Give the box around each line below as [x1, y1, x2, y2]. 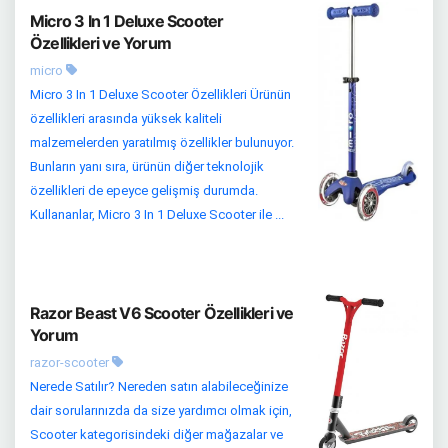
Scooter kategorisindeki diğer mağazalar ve [30, 426, 283, 442]
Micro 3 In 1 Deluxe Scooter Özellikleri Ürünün [30, 86, 291, 102]
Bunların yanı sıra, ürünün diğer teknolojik [30, 158, 264, 174]
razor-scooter [30, 354, 112, 370]
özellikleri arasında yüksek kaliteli [30, 110, 222, 126]
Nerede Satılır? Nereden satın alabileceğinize [30, 378, 288, 394]
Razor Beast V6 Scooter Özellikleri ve [30, 302, 294, 323]
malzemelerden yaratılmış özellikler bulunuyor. [30, 134, 294, 150]
